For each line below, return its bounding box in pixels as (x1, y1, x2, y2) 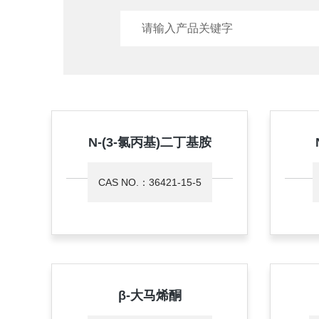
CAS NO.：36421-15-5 (98, 177, 202, 188)
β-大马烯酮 (117, 288, 182, 303)
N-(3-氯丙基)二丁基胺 (88, 135, 211, 150)
